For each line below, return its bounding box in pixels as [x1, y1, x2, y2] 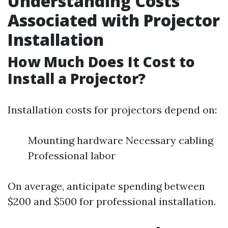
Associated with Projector [8, 9, 220, 31]
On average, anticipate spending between [8, 180, 205, 192]
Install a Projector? [8, 69, 146, 88]
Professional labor [28, 149, 116, 162]
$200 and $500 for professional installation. [8, 195, 216, 208]
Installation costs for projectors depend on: [8, 103, 217, 116]
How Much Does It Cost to [8, 52, 195, 71]
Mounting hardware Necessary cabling [28, 134, 213, 147]
